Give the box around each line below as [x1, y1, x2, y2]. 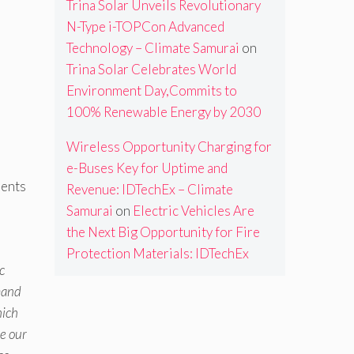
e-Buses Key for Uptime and [66, 160, 228, 177]
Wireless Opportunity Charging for [66, 138, 272, 156]
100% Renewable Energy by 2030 [66, 104, 261, 121]
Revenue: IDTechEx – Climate [66, 181, 233, 198]
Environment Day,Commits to [66, 82, 237, 100]
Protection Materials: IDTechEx [66, 245, 249, 262]
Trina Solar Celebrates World [66, 61, 236, 78]
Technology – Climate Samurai [66, 40, 239, 57]
